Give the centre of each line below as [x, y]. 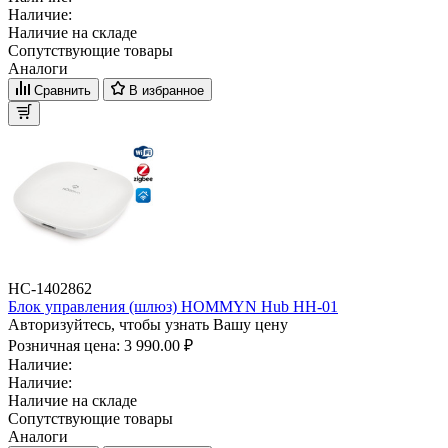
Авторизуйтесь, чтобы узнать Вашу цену [148, 324]
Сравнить [62, 90]
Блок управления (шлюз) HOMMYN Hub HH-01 [173, 306]
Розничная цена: [66, 345]
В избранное [166, 90]
